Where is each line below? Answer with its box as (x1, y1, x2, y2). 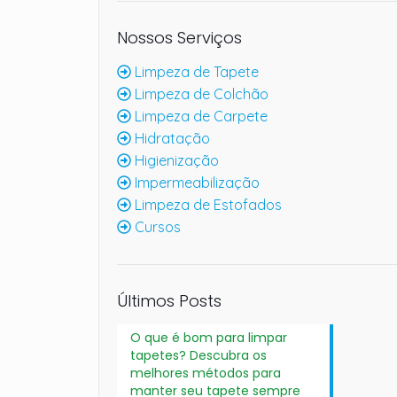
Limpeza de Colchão (130, 85, 269, 103)
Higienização (130, 152, 219, 169)
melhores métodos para (129, 364, 281, 382)
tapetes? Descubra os (129, 346, 267, 364)
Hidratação (130, 129, 210, 147)
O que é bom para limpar (129, 329, 287, 346)
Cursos (130, 218, 181, 236)
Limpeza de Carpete (130, 107, 268, 125)
